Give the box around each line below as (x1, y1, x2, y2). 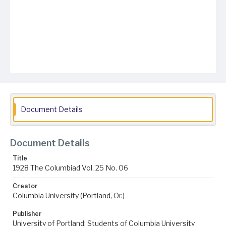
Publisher (13, 210, 42, 217)
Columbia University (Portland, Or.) (13, 191, 125, 200)
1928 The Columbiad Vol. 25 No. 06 (13, 163, 128, 172)
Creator (13, 182, 38, 190)
